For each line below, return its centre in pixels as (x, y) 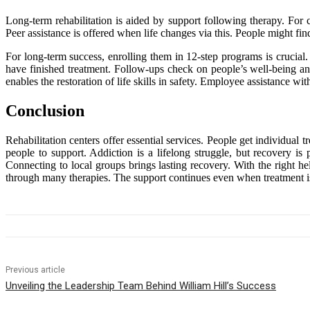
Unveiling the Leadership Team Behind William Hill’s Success (141, 285)
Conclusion (45, 110)
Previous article (35, 270)
